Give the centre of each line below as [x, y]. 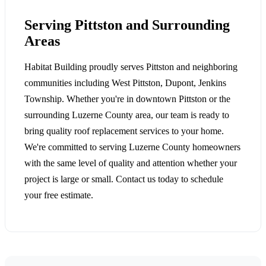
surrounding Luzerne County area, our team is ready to [127, 115]
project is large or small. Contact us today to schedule [124, 179]
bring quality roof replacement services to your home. [124, 131]
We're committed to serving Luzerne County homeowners [132, 147]
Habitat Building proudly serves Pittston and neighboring [131, 67]
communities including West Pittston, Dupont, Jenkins [125, 83]
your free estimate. [59, 195]
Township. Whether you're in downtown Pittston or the [127, 99]
